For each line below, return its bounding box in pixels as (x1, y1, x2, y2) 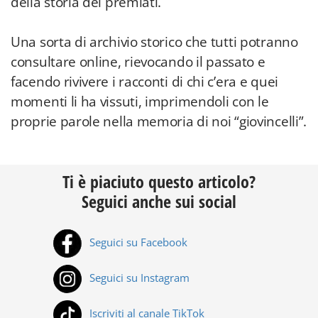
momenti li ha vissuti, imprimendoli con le (11, 92, 269, 111)
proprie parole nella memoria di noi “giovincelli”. (11, 112, 307, 131)
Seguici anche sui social (82, 190, 236, 213)
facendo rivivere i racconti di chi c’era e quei (11, 72, 278, 91)
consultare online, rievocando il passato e (11, 53, 265, 71)
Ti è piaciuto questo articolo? (62, 170, 256, 193)
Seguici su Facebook (87, 235, 187, 250)
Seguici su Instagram (87, 270, 190, 285)
